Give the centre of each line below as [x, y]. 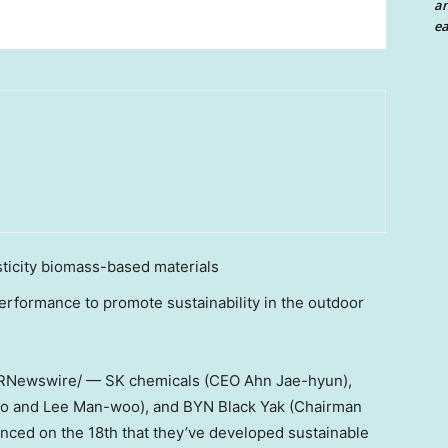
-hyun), [326, 381]
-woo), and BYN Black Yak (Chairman [232, 407]
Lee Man [73, 407]
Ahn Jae [272, 381]
